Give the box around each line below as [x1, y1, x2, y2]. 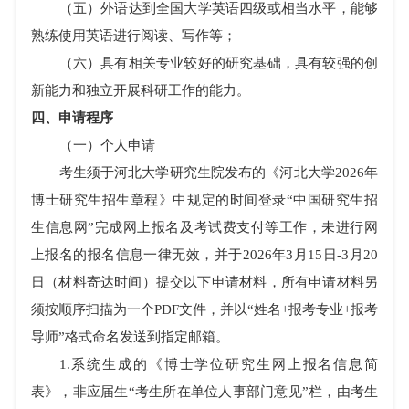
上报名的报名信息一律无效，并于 [31, 246, 243, 263]
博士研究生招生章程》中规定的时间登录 [31, 192, 287, 208]
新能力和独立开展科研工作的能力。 [31, 82, 250, 99]
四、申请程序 [31, 110, 113, 126]
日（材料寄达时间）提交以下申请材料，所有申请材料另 [31, 274, 378, 290]
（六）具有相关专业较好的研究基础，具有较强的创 [58, 55, 378, 71]
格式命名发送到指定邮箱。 [65, 329, 229, 345]
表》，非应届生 [31, 383, 129, 400]
